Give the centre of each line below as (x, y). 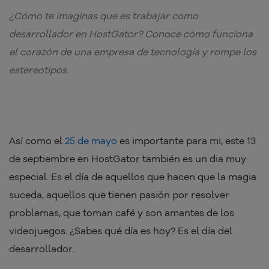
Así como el (36, 141)
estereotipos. (39, 70)
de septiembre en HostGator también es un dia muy (128, 159)
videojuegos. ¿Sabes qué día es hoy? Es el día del (121, 231)
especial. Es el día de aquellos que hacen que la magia (133, 177)
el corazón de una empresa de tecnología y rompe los (133, 52)
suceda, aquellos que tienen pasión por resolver (119, 195)
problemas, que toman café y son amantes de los (122, 213)
